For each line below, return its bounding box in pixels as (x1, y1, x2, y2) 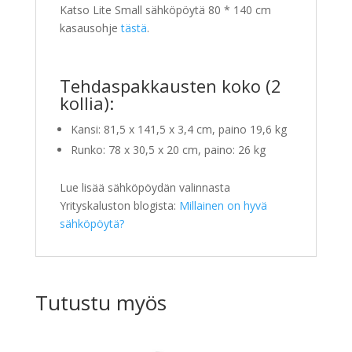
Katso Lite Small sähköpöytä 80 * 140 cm (59, 2, 271, 17)
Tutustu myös (35, 288, 167, 317)
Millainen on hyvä (178, 197, 267, 213)
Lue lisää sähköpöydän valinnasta (59, 179, 230, 195)
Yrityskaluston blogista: (59, 197, 179, 213)
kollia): (59, 90, 114, 115)
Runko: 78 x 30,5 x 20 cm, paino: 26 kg (70, 141, 266, 157)
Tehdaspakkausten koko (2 (59, 73, 281, 97)
